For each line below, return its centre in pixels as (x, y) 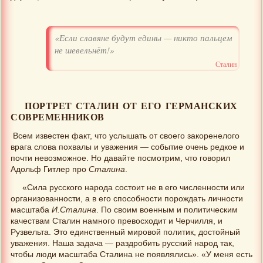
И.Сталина (74, 210)
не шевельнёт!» (85, 50)
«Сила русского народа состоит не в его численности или (134, 188)
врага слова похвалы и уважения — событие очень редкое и (127, 147)
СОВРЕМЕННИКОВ (58, 117)
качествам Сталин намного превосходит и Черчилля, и (117, 221)
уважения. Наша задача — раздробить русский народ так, (122, 244)
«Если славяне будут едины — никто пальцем (144, 37)
